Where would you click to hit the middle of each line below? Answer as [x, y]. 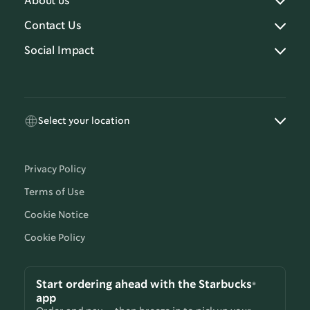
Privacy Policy [55, 170]
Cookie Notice [56, 216]
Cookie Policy [55, 238]
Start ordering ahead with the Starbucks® [146, 285]
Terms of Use [54, 193]
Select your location [84, 121]
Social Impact [59, 51]
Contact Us [53, 26]
